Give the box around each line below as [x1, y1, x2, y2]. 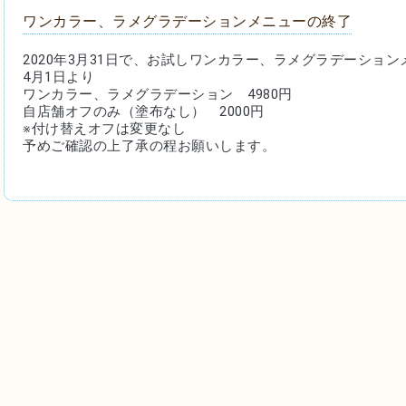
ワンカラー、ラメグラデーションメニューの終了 [23, 14, 352, 29]
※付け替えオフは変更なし [23, 121, 186, 137]
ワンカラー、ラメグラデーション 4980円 [23, 86, 293, 102]
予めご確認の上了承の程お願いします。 [23, 138, 275, 154]
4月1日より [23, 69, 94, 85]
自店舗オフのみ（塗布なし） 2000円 [23, 103, 265, 120]
